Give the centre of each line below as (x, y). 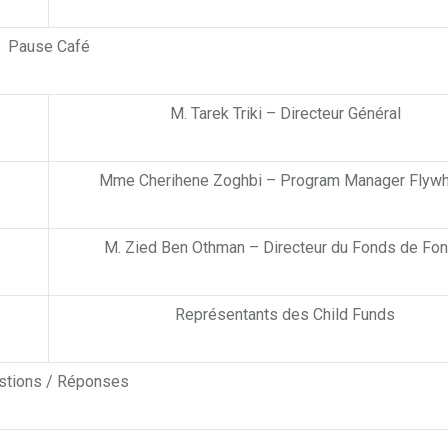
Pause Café (49, 47)
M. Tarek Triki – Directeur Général (285, 114)
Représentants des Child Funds (285, 315)
